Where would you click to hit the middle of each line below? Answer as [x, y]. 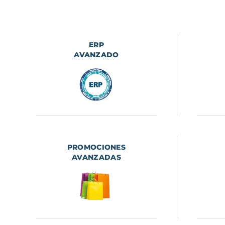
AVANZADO [96, 55]
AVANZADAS [96, 157]
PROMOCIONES [96, 147]
